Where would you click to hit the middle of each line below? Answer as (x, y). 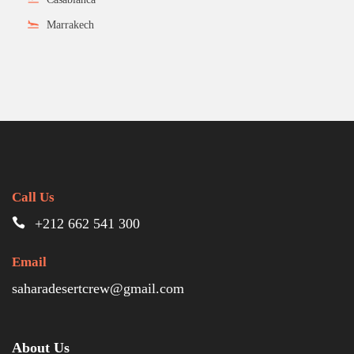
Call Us (33, 197)
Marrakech (70, 24)
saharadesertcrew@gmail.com (98, 288)
